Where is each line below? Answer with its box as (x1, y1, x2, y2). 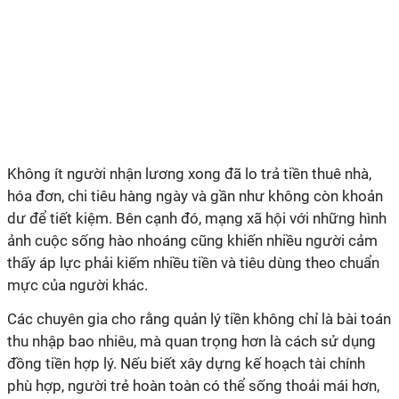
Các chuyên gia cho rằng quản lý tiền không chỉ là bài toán (7, 309, 391, 328)
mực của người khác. (7, 275, 148, 294)
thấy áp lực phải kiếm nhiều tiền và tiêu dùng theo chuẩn (7, 253, 379, 272)
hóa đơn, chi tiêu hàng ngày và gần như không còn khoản (7, 186, 383, 205)
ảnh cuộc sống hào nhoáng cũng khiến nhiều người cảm (7, 231, 378, 249)
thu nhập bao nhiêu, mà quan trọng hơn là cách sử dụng (7, 331, 376, 350)
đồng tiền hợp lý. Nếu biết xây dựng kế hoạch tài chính (7, 354, 365, 372)
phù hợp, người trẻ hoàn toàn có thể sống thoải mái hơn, (7, 376, 379, 395)
